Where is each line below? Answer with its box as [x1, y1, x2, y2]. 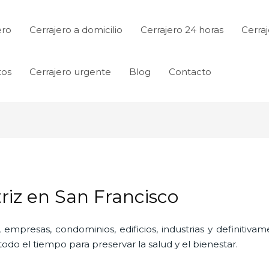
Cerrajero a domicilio [29, 24, 122, 35]
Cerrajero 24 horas [141, 24, 223, 35]
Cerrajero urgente [29, 66, 111, 77]
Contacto [169, 66, 211, 77]
